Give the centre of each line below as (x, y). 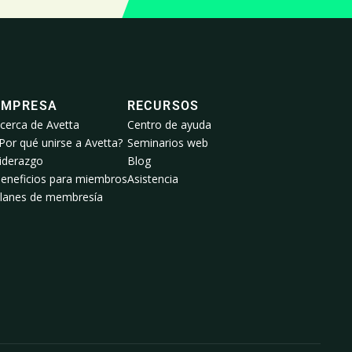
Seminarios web (167, 143)
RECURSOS (163, 106)
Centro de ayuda (169, 125)
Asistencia (152, 179)
